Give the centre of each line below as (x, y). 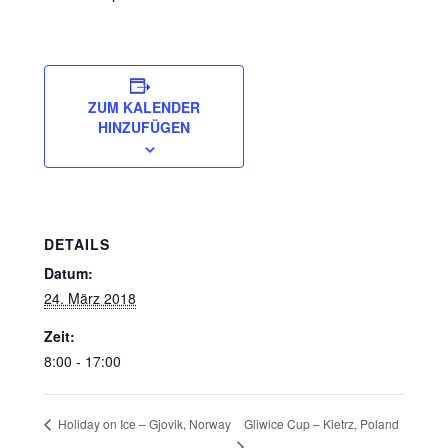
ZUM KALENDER (144, 107)
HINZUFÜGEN (144, 127)
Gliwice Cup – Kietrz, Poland (321, 423)
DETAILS (77, 243)
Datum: (68, 272)
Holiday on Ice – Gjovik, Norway (143, 424)
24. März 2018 (90, 297)
